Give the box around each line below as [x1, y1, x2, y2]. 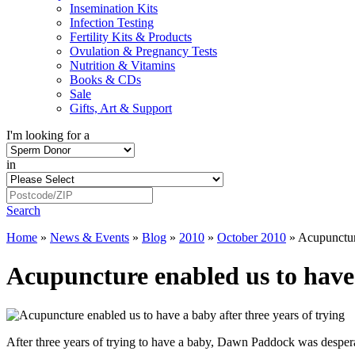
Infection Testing [70, 16, 154, 29]
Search [6, 204, 40, 217]
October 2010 [217, 231, 286, 244]
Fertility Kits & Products [70, 30, 192, 44]
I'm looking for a [6, 128, 90, 142]
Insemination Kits [70, 2, 158, 15]
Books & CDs [70, 73, 141, 86]
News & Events [50, 231, 129, 244]
